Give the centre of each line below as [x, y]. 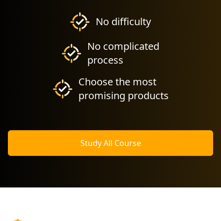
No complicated [123, 46]
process [105, 60]
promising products [123, 95]
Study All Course [110, 143]
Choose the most [117, 82]
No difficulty [123, 21]
